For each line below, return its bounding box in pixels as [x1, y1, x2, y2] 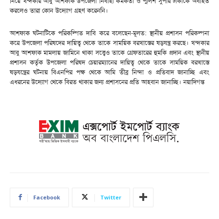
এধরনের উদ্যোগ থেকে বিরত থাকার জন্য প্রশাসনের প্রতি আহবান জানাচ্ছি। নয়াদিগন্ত [10, 77, 204, 86]
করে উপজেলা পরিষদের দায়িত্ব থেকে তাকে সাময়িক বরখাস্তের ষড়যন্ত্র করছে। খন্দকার [10, 38, 209, 47]
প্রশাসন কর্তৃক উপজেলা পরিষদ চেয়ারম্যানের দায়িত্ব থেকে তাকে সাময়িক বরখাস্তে [10, 58, 209, 66]
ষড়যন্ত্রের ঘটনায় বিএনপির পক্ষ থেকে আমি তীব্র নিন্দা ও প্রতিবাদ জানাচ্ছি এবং [10, 67, 209, 76]
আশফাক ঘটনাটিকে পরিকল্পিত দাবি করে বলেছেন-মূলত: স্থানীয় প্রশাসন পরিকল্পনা [10, 28, 209, 37]
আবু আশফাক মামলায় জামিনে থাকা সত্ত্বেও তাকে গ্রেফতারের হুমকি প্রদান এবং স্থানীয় [10, 48, 209, 57]
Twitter [100, 193, 121, 201]
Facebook [33, 193, 60, 201]
